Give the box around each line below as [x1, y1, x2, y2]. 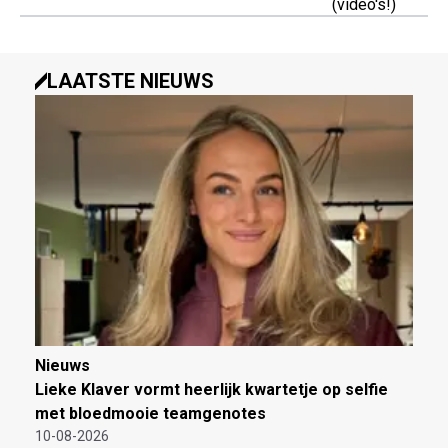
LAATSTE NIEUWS [47, 69, 214, 94]
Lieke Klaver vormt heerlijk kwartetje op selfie [35, 380, 388, 400]
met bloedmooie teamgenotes [35, 404, 266, 424]
